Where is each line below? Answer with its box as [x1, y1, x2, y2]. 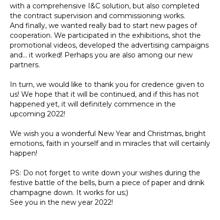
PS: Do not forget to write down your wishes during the [10, 168, 200, 177]
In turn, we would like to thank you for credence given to [10, 80, 204, 89]
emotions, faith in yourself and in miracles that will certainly [10, 139, 210, 148]
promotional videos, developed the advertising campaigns [10, 41, 209, 50]
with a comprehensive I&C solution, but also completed [10, 1, 199, 10]
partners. [10, 60, 40, 69]
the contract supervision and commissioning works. [10, 11, 185, 20]
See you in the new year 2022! [10, 198, 113, 207]
